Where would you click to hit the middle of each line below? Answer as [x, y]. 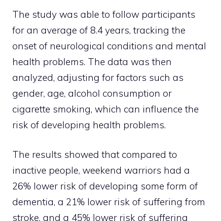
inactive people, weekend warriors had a [101, 170]
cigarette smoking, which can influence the [106, 109]
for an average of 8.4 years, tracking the [99, 30]
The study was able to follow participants [104, 14]
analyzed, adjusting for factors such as [98, 77]
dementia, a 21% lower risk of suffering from [109, 202]
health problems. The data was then [92, 61]
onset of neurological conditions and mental [109, 46]
